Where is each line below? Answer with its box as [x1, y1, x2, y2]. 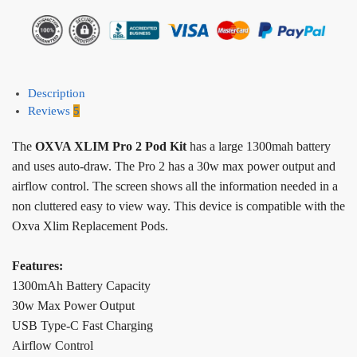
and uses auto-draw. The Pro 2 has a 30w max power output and [12, 159, 335, 174]
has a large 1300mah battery [190, 139, 331, 154]
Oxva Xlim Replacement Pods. [12, 219, 168, 233]
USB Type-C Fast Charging [12, 319, 153, 333]
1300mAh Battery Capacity [12, 279, 151, 293]
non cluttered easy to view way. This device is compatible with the [12, 199, 345, 214]
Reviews [28, 104, 73, 118]
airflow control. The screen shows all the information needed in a [12, 179, 338, 194]
